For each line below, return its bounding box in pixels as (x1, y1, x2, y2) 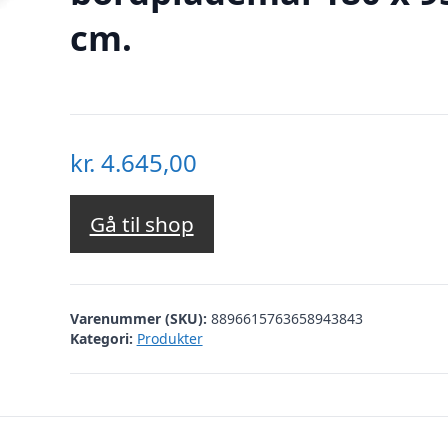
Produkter (136, 328, 203, 348)
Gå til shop (89, 210, 194, 239)
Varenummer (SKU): (69, 308, 211, 328)
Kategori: (69, 328, 133, 348)
